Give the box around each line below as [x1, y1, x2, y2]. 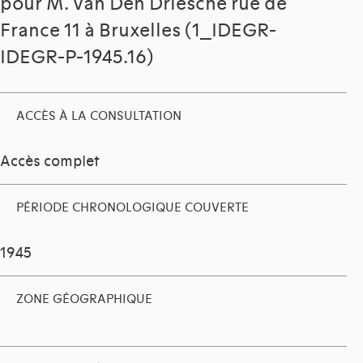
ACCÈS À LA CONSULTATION [16, 109, 181, 124]
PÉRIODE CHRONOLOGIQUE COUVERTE [16, 200, 249, 216]
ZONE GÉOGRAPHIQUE [16, 292, 152, 307]
